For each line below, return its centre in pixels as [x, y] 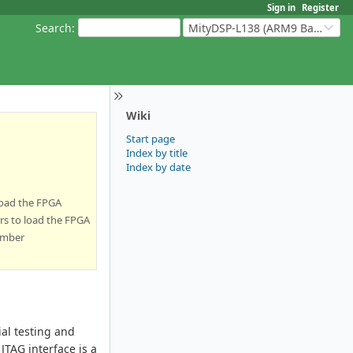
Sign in [281, 7]
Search [54, 28]
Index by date [158, 167]
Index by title [157, 152]
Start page [150, 138]
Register [320, 7]
